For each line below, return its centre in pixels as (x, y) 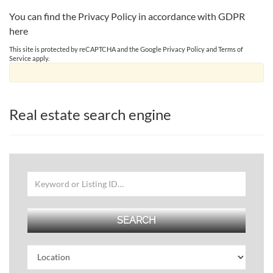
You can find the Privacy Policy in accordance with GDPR (127, 16)
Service (20, 58)
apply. (40, 58)
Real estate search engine (90, 114)
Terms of (231, 49)
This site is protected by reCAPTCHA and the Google (86, 49)
